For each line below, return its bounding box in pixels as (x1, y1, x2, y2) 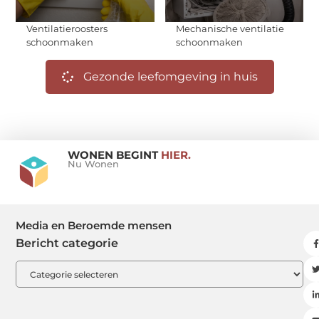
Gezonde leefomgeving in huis (83, 69, 258, 83)
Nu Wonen (67, 159, 119, 170)
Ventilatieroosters (26, 22, 108, 34)
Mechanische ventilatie (175, 22, 284, 34)
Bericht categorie (16, 236, 119, 251)
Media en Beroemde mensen (16, 219, 172, 233)
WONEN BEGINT (67, 148, 161, 162)
